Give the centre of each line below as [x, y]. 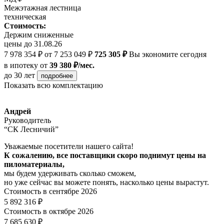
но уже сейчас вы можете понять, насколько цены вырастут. [106, 182]
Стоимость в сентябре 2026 [50, 191]
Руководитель [27, 120]
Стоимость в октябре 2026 [49, 211]
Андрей [17, 111]
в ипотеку [21, 65]
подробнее [57, 75]
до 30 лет [20, 75]
